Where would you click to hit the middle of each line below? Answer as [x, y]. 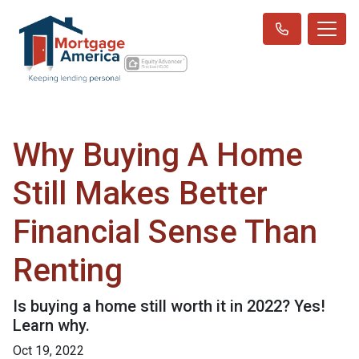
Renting [68, 270]
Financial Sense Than [165, 232]
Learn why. [51, 325]
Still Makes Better [140, 193]
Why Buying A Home [158, 155]
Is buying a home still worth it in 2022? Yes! [169, 306]
